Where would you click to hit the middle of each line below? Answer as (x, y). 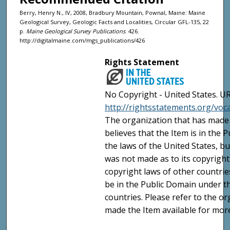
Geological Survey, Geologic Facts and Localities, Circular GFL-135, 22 (114, 22)
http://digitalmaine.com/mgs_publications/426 (82, 40)
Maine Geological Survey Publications (76, 31)
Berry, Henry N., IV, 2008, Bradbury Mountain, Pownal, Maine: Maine (112, 12)
